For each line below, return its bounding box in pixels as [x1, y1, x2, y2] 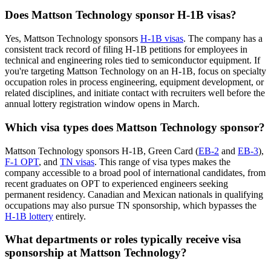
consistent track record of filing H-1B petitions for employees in [5, 44, 247, 55]
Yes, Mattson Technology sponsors [5, 33, 140, 44]
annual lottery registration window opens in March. [5, 99, 200, 109]
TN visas [60, 156, 94, 167]
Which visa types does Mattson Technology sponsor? [5, 120, 265, 134]
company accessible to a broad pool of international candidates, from [5, 167, 266, 178]
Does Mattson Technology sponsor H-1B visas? [5, 8, 237, 22]
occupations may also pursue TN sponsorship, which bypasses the [5, 200, 256, 211]
